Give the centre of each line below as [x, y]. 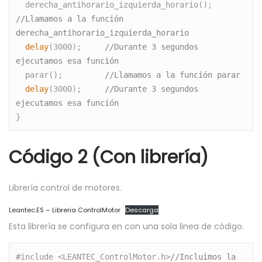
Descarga [142, 210]
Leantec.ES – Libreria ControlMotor [65, 210]
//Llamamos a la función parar [173, 75]
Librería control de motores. [65, 187]
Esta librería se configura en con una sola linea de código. [126, 226]
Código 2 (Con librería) [108, 157]
